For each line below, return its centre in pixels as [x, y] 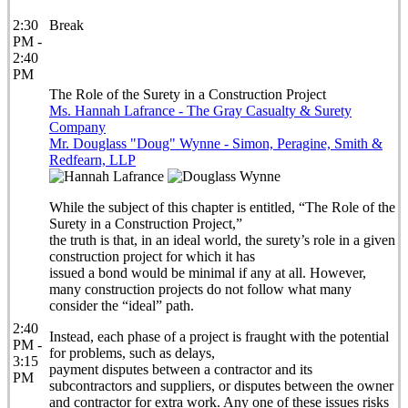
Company [77, 127]
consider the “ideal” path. [122, 306]
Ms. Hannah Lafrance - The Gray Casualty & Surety [200, 111]
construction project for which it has [152, 256]
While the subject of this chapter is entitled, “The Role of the [222, 207]
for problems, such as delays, [132, 353]
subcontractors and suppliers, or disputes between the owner [221, 386]
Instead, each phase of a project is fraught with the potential [219, 337]
